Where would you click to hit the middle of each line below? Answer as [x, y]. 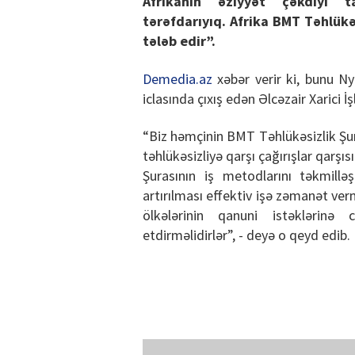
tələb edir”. [179, 41]
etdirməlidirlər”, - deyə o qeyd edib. [246, 235]
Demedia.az [177, 78]
